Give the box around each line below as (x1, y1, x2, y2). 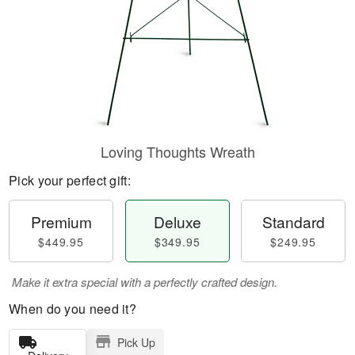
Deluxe (153, 211, 201, 232)
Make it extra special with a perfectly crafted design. (12, 273, 277, 290)
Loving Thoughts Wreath (100, 141, 255, 162)
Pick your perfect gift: (9, 171, 131, 189)
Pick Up (116, 334, 155, 350)
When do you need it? (9, 300, 136, 318)
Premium (30, 211, 92, 232)
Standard (261, 211, 325, 232)
